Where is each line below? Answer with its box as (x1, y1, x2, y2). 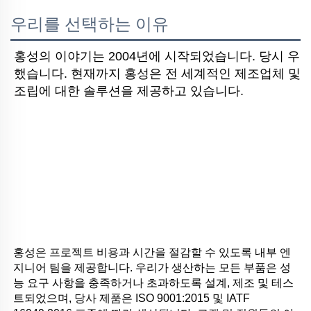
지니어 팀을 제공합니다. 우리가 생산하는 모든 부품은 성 (13, 261, 291, 274)
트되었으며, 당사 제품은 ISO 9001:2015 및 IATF (13, 292, 250, 304)
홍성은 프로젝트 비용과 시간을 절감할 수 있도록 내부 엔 (13, 246, 291, 258)
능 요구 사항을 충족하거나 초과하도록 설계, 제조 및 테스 (13, 276, 294, 289)
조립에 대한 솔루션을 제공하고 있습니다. (14, 83, 244, 98)
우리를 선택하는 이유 (10, 14, 169, 34)
